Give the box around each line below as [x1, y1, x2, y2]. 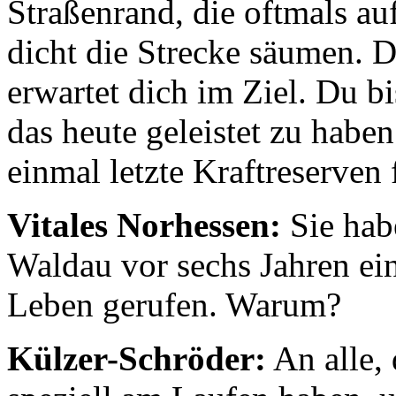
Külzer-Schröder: [7, 339, 266, 378]
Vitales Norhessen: [7, 206, 281, 245]
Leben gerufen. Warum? [7, 286, 341, 324]
